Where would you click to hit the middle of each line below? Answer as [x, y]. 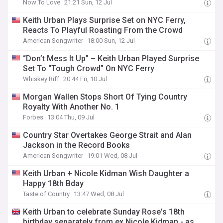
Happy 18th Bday [54, 183]
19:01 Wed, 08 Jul [112, 156]
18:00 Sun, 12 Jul [111, 41]
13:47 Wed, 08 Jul [99, 194]
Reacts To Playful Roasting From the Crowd [103, 30]
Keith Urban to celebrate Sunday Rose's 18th [104, 212]
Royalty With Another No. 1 [71, 107]
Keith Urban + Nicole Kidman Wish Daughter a [106, 173]
